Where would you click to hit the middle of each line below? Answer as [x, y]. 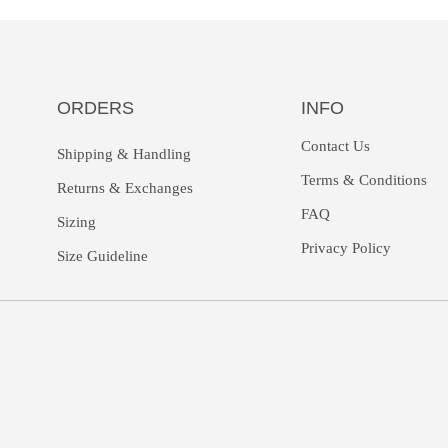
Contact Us [336, 146]
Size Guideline [102, 256]
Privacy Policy [346, 248]
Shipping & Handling [123, 154]
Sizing [76, 222]
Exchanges [158, 188]
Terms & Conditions [364, 180]
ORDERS [95, 108]
